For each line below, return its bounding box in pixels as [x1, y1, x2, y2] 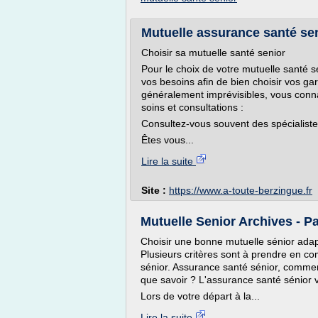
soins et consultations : [141, 102, 243, 113]
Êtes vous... [141, 134, 194, 146]
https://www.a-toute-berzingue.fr [169, 185, 312, 196]
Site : [141, 185, 169, 196]
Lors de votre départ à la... [141, 290, 260, 302]
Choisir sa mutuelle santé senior [141, 47, 285, 58]
